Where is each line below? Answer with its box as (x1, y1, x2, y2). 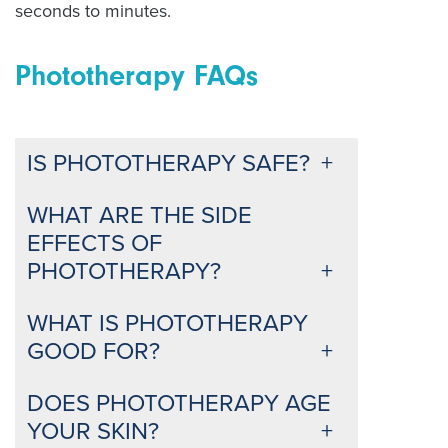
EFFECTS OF (27, 228, 162, 258)
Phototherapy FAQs (15, 58, 258, 92)
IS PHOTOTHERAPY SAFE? (27, 148, 310, 178)
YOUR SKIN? (27, 416, 159, 446)
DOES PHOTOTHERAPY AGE (27, 388, 331, 418)
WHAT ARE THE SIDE (27, 200, 252, 230)
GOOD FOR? (27, 336, 160, 366)
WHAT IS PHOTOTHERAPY (27, 308, 308, 338)
